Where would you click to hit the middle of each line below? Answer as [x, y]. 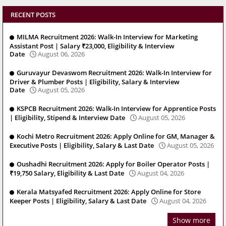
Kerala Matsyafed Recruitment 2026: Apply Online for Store [109, 192]
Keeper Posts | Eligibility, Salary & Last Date [78, 201]
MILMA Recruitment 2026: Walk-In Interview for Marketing [107, 37]
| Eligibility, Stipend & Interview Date [67, 117]
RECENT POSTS [33, 15]
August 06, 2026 [61, 54]
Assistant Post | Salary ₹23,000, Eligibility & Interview [92, 46]
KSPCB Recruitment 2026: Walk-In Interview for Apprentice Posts [116, 109]
